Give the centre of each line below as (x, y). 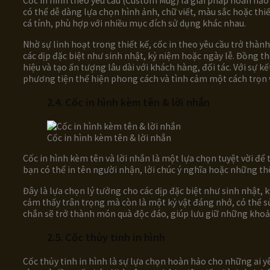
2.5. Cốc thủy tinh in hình (107, 237)
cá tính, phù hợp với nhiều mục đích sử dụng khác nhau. (134, 24)
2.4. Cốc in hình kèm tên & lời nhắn (130, 102)
